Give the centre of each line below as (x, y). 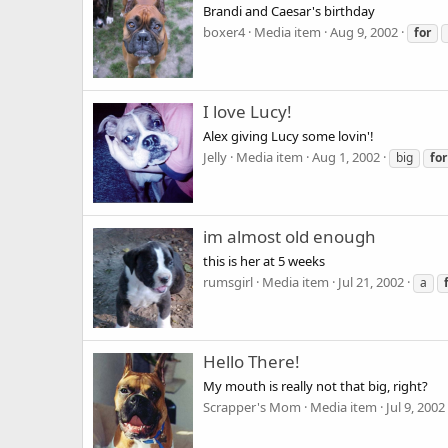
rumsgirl (228, 281)
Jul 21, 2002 (371, 281)
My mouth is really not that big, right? (315, 385)
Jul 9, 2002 (415, 406)
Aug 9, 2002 (364, 31)
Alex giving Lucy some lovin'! (288, 135)
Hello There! (251, 362)
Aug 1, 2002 (346, 156)
